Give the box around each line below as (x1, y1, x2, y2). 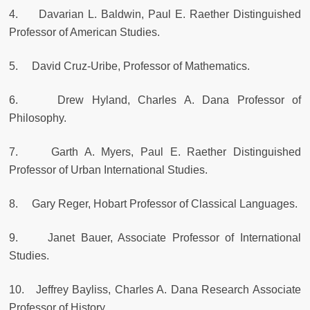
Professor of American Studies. (9, 26, 160, 39)
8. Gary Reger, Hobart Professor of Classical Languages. (9, 198, 298, 210)
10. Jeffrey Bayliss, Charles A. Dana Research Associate (9, 284, 301, 296)
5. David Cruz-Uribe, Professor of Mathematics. (9, 60, 250, 73)
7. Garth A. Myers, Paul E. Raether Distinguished (9, 146, 301, 158)
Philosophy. (9, 112, 66, 125)
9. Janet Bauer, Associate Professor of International (9, 232, 301, 244)
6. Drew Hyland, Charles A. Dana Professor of (9, 94, 301, 107)
